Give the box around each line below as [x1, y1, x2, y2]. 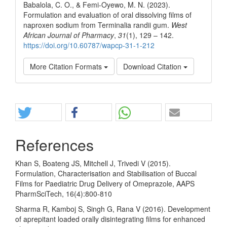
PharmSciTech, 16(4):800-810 [15, 188, 112, 199]
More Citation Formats [30, 61, 104, 71]
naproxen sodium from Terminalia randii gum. [23, 19, 171, 30]
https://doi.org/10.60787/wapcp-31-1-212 [23, 40, 155, 50]
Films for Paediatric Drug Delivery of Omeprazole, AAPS [15, 178, 195, 188]
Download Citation [123, 61, 183, 71]
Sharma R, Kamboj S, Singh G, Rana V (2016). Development [15, 203, 210, 214]
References [15, 133, 94, 156]
